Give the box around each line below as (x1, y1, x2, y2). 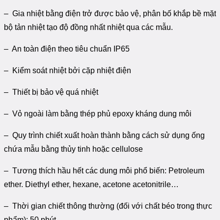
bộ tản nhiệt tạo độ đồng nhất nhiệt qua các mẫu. (4, 23, 173, 32)
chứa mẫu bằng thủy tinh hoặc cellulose (4, 145, 143, 154)
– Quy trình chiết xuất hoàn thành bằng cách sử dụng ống (4, 131, 205, 140)
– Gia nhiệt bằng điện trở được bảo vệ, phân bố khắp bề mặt (4, 9, 216, 18)
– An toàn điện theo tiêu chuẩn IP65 (4, 45, 130, 54)
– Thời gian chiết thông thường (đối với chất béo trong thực (4, 202, 212, 211)
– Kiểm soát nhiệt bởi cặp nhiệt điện (4, 66, 131, 75)
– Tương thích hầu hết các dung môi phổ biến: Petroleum (4, 166, 204, 175)
